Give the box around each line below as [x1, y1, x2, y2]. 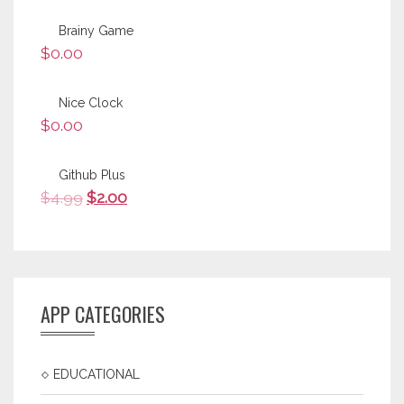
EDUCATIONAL [53, 366, 140, 381]
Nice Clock [59, 96, 123, 110]
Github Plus [59, 168, 125, 182]
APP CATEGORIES [41, 299, 165, 328]
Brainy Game [59, 23, 133, 38]
